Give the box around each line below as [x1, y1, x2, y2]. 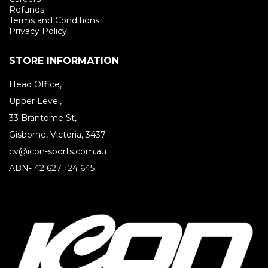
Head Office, [9, 79, 62, 90]
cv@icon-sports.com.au [9, 146, 106, 157]
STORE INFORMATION [9, 55, 119, 66]
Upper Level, [9, 96, 62, 106]
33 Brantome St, [9, 112, 77, 123]
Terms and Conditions [9, 15, 99, 26]
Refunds [9, 4, 44, 15]
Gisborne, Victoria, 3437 [9, 129, 106, 140]
